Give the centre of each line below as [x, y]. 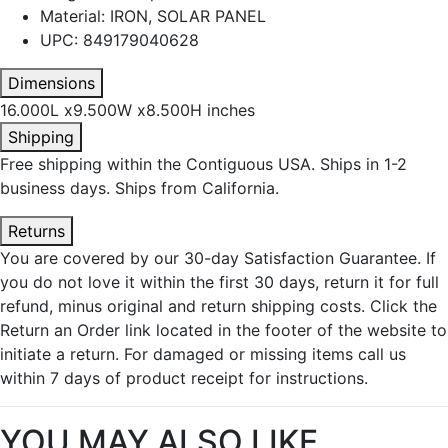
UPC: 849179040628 [119, 40]
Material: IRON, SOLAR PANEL [153, 16]
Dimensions [51, 83]
